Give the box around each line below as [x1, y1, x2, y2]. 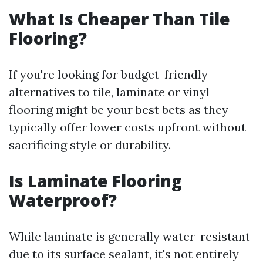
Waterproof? [9, 189, 117, 211]
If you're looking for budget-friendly [9, 67, 208, 82]
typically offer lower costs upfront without [9, 120, 246, 134]
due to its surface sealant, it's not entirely [9, 247, 239, 261]
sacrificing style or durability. [9, 137, 171, 152]
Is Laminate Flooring [9, 170, 182, 192]
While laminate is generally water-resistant [9, 229, 250, 244]
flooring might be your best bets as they [9, 102, 228, 117]
